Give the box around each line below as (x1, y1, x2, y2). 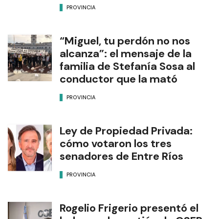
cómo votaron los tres (60, 136, 172, 151)
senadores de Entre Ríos (60, 149, 183, 164)
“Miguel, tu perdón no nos (60, 34, 190, 48)
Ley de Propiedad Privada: (60, 124, 193, 138)
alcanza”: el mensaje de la (60, 46, 192, 61)
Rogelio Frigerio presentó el (60, 201, 198, 216)
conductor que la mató (60, 72, 177, 87)
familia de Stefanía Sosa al (60, 59, 195, 74)
